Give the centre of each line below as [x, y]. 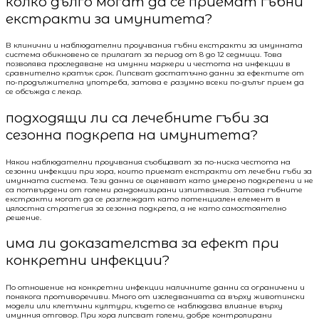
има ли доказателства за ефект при [142, 244]
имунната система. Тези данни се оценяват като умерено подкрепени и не [159, 180]
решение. [23, 217]
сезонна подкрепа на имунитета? [132, 135]
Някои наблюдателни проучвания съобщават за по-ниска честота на [148, 162]
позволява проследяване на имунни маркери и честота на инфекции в [148, 64]
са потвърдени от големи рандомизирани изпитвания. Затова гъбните [154, 189]
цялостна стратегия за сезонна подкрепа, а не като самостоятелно [146, 208]
